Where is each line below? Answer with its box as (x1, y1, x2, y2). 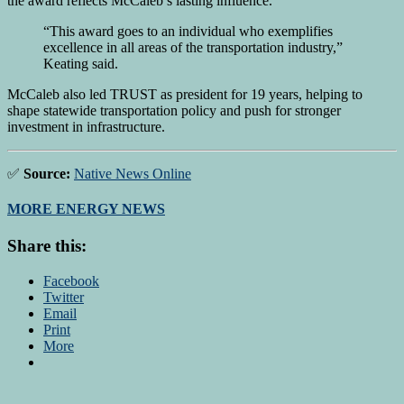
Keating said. (43, 55, 118, 71)
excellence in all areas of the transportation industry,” (43, 39, 343, 55)
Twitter (43, 289, 84, 305)
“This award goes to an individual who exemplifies (43, 23, 333, 39)
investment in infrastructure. (7, 118, 165, 134)
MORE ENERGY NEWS (7, 200, 165, 216)
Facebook (43, 272, 99, 289)
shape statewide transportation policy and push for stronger (7, 102, 341, 118)
